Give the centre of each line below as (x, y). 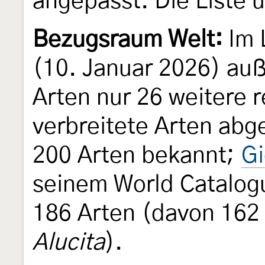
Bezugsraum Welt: (127, 40)
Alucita (69, 243)
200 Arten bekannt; (136, 156)
